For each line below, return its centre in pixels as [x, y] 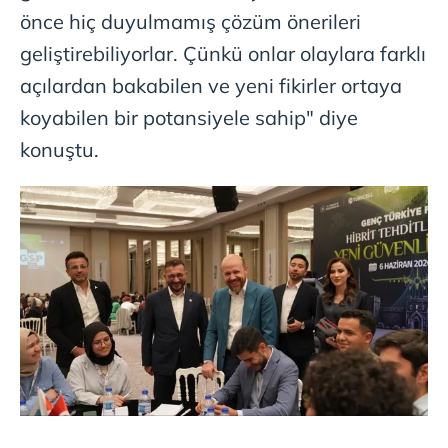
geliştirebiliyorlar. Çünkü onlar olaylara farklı [223, 54]
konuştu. [59, 150]
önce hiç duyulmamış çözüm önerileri [190, 22]
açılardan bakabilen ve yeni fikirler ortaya [211, 86]
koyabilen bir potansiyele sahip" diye [189, 118]
